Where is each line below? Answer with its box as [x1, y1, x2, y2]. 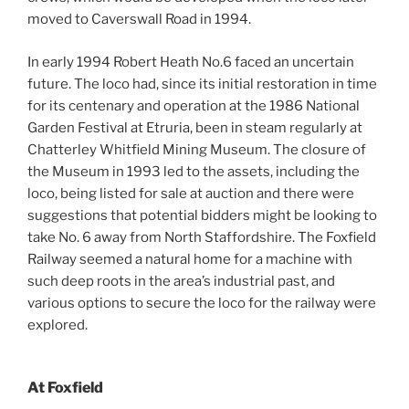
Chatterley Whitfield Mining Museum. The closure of [27, 141, 366, 158]
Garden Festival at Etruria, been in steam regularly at [27, 119, 362, 136]
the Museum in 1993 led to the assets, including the [27, 163, 360, 180]
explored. [27, 316, 88, 333]
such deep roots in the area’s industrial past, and [27, 272, 335, 289]
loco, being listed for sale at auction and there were [27, 184, 354, 202]
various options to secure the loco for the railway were [27, 294, 376, 311]
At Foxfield [27, 379, 103, 397]
